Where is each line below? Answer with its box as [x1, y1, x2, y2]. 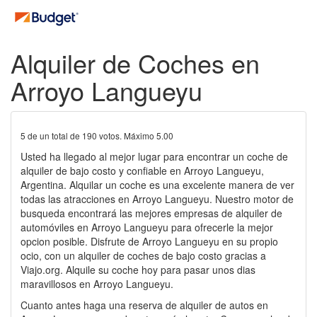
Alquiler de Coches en [11, 45, 260, 81]
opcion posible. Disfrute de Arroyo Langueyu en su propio [21, 234, 278, 248]
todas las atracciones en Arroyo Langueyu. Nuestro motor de [21, 192, 294, 206]
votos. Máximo [97, 129, 156, 142]
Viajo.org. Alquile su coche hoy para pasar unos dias [21, 263, 255, 277]
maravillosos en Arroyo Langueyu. [21, 277, 173, 291]
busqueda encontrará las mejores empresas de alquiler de [21, 206, 282, 220]
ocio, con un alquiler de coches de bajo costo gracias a [21, 248, 266, 263]
